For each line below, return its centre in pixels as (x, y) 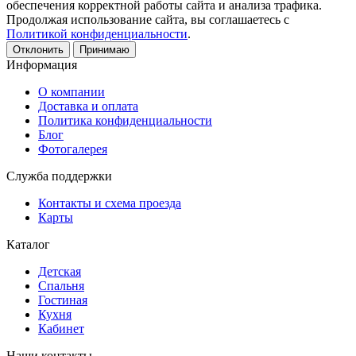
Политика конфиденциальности (125, 120)
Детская (60, 271)
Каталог (28, 244)
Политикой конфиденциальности (97, 33)
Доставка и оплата (88, 106)
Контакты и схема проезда (110, 203)
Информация (42, 64)
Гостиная (63, 300)
